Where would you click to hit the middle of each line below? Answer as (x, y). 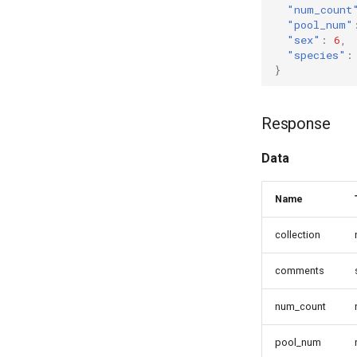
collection (298, 235)
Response (296, 124)
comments (300, 271)
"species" (316, 55)
